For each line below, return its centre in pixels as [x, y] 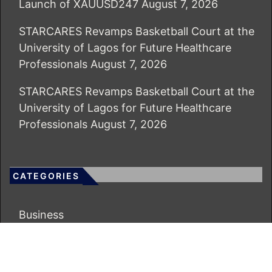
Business [41, 214]
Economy [43, 242]
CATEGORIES [46, 175]
